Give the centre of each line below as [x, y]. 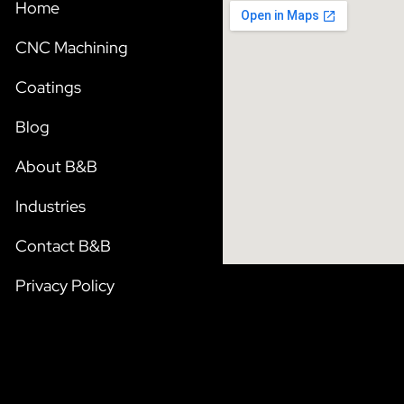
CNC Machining [72, 47]
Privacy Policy [65, 285]
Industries [50, 206]
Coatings [48, 87]
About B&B [56, 166]
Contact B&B [63, 246]
